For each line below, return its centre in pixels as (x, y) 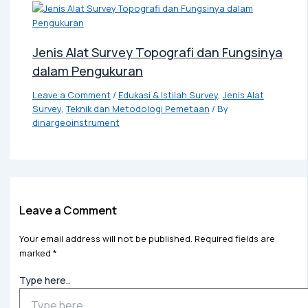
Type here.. (44, 280)
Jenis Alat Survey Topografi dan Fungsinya (157, 52)
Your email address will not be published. (106, 238)
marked (36, 253)
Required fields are (234, 238)
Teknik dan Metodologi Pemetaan (137, 108)
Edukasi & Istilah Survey (168, 95)
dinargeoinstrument (76, 122)
